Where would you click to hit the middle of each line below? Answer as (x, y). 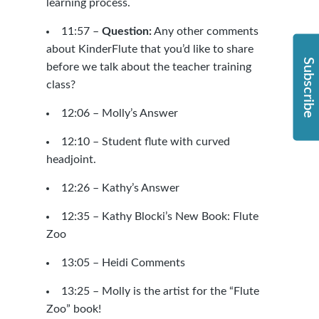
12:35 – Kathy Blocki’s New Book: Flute (159, 216)
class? (61, 85)
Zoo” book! (73, 309)
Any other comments (205, 31)
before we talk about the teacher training (148, 67)
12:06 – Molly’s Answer (119, 113)
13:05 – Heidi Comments (123, 263)
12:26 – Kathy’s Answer (120, 188)
